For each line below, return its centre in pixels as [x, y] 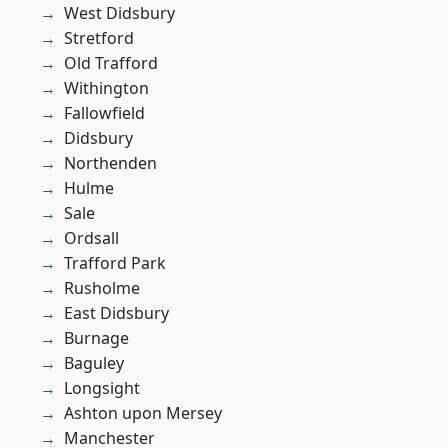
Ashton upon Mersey [143, 413]
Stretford [99, 38]
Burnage [96, 338]
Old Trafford [111, 63]
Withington [106, 88]
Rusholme [102, 288]
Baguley [94, 363]
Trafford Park [115, 263]
